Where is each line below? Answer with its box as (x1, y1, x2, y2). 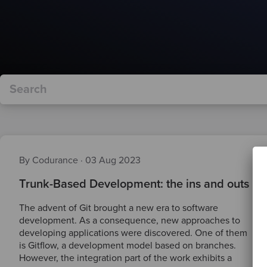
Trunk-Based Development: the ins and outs (19, 177, 249, 191)
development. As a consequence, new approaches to (19, 215, 240, 226)
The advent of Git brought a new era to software (19, 202, 218, 214)
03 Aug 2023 (85, 154, 141, 166)
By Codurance (19, 154, 80, 166)
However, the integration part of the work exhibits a (19, 252, 232, 264)
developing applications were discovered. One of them (19, 227, 247, 239)
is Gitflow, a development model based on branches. (19, 240, 236, 252)
